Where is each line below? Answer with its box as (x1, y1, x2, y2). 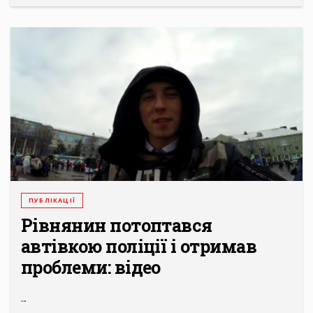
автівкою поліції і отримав (21, 235, 256, 259)
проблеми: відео (21, 256, 161, 279)
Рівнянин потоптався (21, 214, 212, 238)
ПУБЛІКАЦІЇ (29, 196, 75, 205)
